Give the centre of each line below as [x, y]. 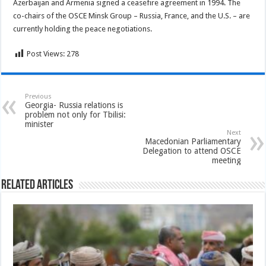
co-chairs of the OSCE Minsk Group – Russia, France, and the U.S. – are [132, 16]
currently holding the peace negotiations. [83, 29]
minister [39, 124]
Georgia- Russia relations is [74, 105]
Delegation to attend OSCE [191, 151]
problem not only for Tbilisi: [76, 115]
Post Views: [46, 54]
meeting [226, 160]
